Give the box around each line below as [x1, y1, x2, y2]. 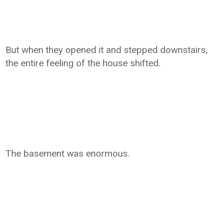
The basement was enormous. [5, 148, 130, 159]
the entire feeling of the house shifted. [5, 57, 161, 69]
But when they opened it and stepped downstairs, [5, 44, 208, 55]
